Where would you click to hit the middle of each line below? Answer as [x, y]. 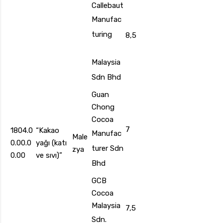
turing [102, 35]
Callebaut [108, 6]
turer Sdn [108, 149]
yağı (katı [51, 143]
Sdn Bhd [106, 77]
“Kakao [48, 131]
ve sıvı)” [49, 156]
